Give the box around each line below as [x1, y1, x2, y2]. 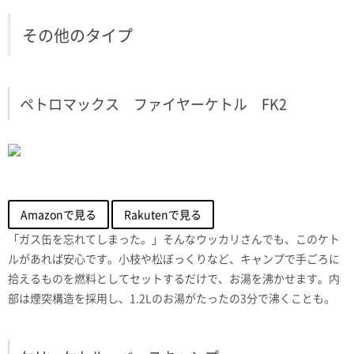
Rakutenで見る [124, 205, 201, 222]
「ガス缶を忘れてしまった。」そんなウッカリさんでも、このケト [8, 230, 340, 247]
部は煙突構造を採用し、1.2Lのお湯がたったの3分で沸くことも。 [8, 289, 335, 306]
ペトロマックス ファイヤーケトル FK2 [20, 92, 287, 115]
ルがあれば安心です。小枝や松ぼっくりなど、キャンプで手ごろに [8, 250, 340, 266]
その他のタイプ [22, 23, 133, 47]
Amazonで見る [21, 205, 96, 222]
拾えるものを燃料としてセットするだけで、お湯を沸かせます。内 [8, 269, 340, 286]
